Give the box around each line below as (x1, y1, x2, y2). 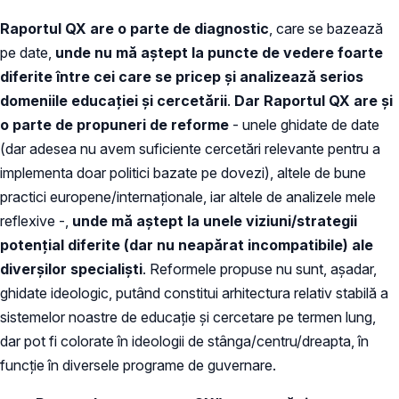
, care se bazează (269, 20, 383, 38)
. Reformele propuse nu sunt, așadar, (142, 260, 377, 279)
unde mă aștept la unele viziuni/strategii (72, 212, 357, 231)
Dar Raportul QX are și (231, 92, 393, 110)
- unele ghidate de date (229, 116, 379, 134)
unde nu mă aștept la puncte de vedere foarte (55, 44, 383, 62)
